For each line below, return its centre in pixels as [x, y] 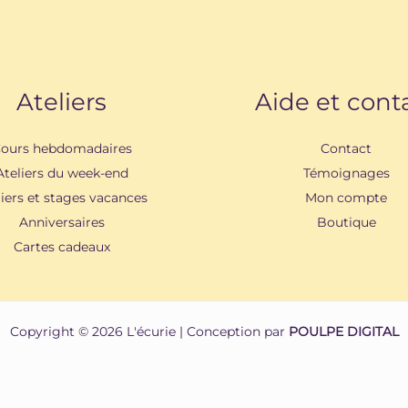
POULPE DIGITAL [343, 332]
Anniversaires [61, 223]
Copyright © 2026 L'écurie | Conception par [149, 332]
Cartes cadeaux [61, 247]
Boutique [346, 223]
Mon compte [347, 198]
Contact [347, 149]
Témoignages [346, 173]
